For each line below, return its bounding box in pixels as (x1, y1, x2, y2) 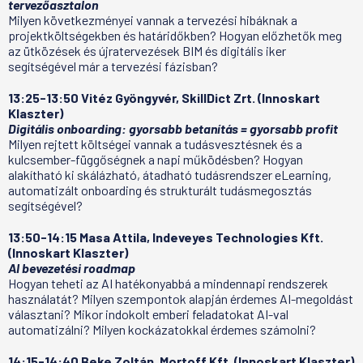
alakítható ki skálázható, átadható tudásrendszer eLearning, (8, 166, 331, 182)
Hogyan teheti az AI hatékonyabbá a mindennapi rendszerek (8, 275, 328, 291)
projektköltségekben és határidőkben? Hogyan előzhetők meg (8, 27, 342, 43)
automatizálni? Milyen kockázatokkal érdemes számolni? (8, 321, 316, 337)
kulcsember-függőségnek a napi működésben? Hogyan (8, 151, 303, 167)
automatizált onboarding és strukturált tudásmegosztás (8, 181, 312, 198)
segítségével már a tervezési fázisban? (8, 58, 218, 74)
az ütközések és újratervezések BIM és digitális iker (8, 42, 286, 58)
